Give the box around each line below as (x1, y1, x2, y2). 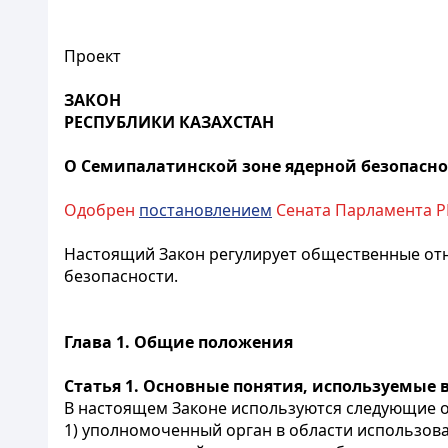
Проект (64, 45, 121, 67)
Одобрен (64, 199, 139, 221)
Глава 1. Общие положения (64, 331, 293, 353)
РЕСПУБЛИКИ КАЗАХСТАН (64, 111, 274, 133)
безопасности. (64, 265, 178, 287)
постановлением (139, 199, 272, 221)
